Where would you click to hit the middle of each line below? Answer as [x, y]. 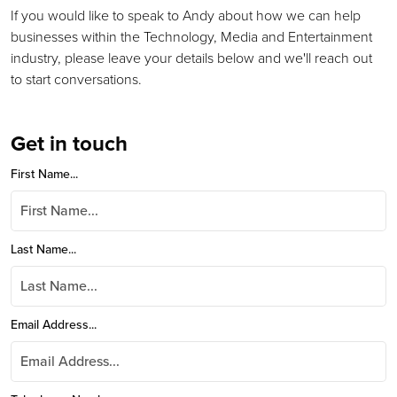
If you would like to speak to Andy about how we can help [186, 16]
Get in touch [69, 144]
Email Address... [54, 325]
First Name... [44, 174]
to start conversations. [76, 79]
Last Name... [43, 249]
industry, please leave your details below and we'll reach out [191, 58]
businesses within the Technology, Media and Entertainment [191, 37]
